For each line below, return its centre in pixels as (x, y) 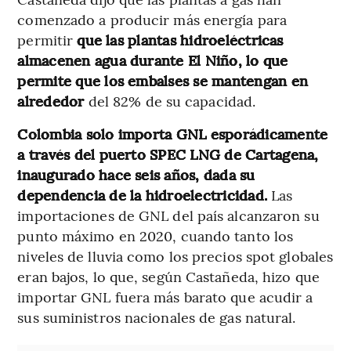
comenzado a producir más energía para (152, 19)
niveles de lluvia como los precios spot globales (175, 255)
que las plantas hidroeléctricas (180, 39)
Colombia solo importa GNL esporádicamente (173, 133)
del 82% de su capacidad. (172, 100)
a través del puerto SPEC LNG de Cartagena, (168, 154)
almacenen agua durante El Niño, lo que (153, 60)
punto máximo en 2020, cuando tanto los (156, 235)
